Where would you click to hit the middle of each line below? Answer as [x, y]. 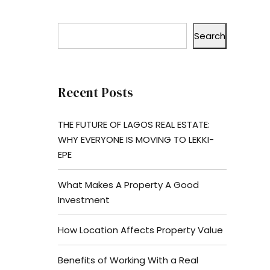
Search [210, 36]
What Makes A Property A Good [128, 184]
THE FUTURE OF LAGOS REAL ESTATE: [134, 124]
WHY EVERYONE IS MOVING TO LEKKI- [136, 139]
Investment [84, 199]
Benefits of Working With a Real [128, 260]
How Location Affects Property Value [140, 230]
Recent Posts [96, 93]
